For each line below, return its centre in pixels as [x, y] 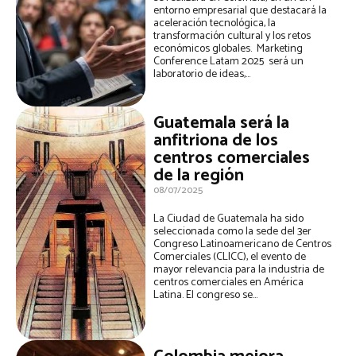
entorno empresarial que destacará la [240, 11]
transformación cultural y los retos [232, 37]
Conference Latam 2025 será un [229, 62]
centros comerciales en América [229, 282]
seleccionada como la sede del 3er [233, 231]
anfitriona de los [216, 140]
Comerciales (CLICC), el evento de [230, 257]
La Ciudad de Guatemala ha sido [229, 219]
